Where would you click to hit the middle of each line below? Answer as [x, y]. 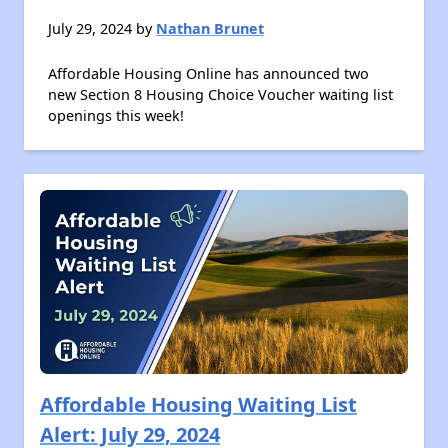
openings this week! [116, 115]
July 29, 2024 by [102, 28]
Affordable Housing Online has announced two [208, 73]
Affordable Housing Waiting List [198, 404]
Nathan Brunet [210, 28]
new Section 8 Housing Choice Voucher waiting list [220, 94]
